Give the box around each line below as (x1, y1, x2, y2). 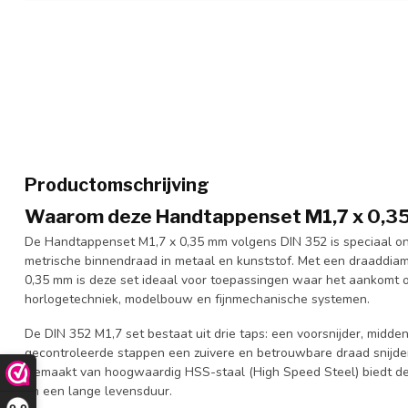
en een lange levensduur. (25, 382, 172, 400)
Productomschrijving (25, 174, 209, 196)
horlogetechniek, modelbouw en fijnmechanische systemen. (25, 291, 373, 308)
